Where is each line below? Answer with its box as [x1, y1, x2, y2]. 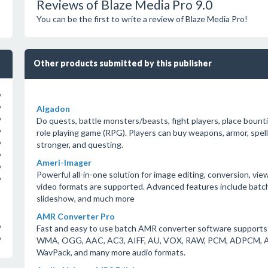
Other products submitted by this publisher [33, 58, 212, 68]
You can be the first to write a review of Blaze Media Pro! [36, 14, 248, 24]
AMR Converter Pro [36, 211, 115, 221]
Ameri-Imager [36, 157, 92, 167]
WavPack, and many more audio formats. [36, 247, 185, 257]
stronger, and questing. [36, 139, 123, 150]
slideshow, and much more [36, 193, 135, 203]
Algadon [36, 103, 70, 114]
